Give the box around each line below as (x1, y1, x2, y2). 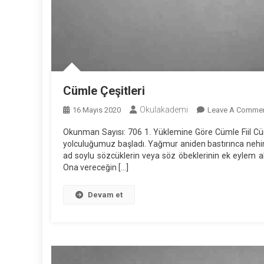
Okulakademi (140, 104, 188, 114)
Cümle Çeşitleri (63, 83, 145, 98)
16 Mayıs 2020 (72, 105, 121, 114)
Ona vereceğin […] (63, 162, 128, 172)
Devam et (88, 190, 123, 199)
